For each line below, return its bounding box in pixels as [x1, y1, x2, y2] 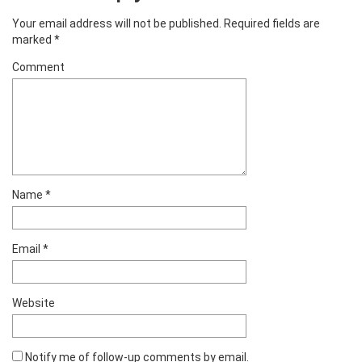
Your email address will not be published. [12, 16, 221, 30]
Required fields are [221, 16, 320, 30]
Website [12, 297, 55, 310]
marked [12, 32, 54, 46]
